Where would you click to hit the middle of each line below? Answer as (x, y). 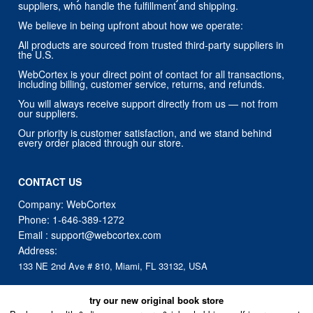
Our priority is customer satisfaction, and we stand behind (145, 132)
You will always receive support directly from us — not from (148, 103)
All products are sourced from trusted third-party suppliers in (151, 44)
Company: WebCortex (67, 204)
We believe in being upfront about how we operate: (131, 25)
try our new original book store (156, 300)
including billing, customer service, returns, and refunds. (142, 83)
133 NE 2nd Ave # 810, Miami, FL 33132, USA (113, 265)
